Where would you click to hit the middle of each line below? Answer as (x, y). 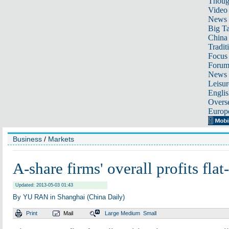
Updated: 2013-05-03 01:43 (44, 185)
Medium (130, 213)
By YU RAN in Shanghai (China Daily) (69, 197)
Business (27, 139)
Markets (61, 139)
